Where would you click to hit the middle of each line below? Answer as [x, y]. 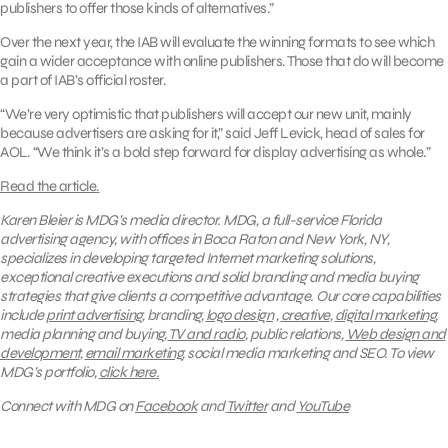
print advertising [94, 315]
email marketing [133, 353]
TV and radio [206, 334]
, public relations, [295, 334]
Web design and [395, 334]
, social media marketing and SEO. [285, 353]
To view [411, 353]
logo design [239, 315]
